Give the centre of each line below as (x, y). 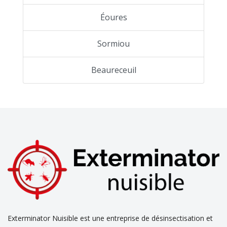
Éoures (113, 17)
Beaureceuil (113, 70)
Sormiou (113, 44)
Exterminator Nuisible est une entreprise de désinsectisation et (110, 218)
